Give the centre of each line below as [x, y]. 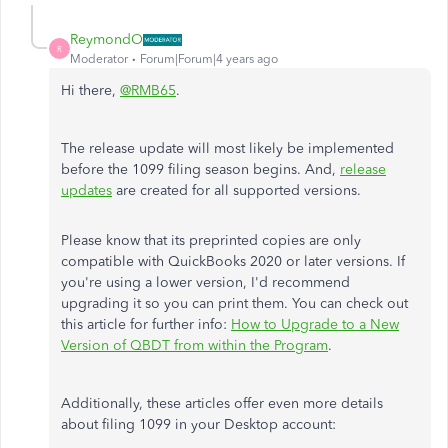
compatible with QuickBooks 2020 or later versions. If [233, 261]
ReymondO [106, 39]
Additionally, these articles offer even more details [222, 403]
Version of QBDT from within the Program [194, 345]
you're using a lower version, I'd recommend [205, 282]
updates [86, 190]
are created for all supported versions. [236, 190]
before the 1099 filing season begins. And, [200, 169]
